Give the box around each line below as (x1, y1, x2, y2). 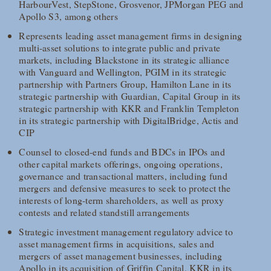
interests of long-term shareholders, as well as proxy (19, 194, 224, 207)
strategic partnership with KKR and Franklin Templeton (19, 102, 240, 115)
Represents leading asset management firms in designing (19, 29, 243, 42)
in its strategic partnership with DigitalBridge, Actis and (19, 114, 239, 127)
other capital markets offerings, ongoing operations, (19, 157, 223, 171)
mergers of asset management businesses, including (19, 249, 223, 263)
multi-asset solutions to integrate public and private (19, 41, 221, 54)
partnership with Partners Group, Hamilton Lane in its (19, 77, 232, 91)
